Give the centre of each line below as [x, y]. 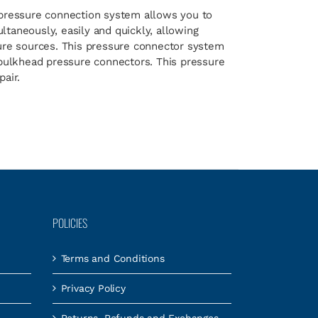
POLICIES [70, 223]
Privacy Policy [93, 288]
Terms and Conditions [113, 258]
